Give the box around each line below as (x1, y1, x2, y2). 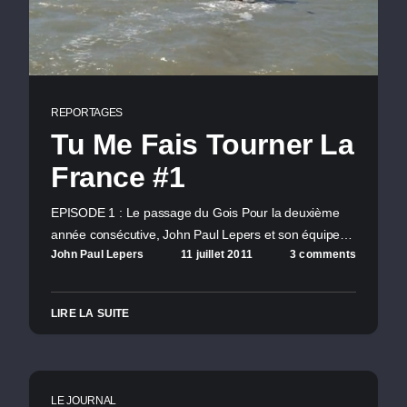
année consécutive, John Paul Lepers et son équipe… (51, 226, 352, 242)
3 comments (289, 248, 356, 262)
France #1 (51, 160, 185, 194)
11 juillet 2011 (181, 248, 253, 262)
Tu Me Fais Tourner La (51, 127, 354, 161)
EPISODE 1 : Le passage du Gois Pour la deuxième (51, 204, 340, 220)
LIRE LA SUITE (51, 307, 130, 321)
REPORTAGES (51, 105, 123, 119)
